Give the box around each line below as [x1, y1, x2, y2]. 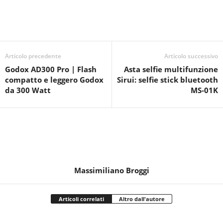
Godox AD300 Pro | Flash [5, 64, 97, 74]
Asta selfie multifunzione [124, 64, 218, 74]
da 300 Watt [5, 85, 51, 95]
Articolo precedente [5, 51, 61, 60]
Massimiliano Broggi [74, 165, 149, 175]
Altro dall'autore [119, 195, 165, 203]
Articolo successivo [164, 51, 218, 60]
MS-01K [191, 85, 218, 95]
